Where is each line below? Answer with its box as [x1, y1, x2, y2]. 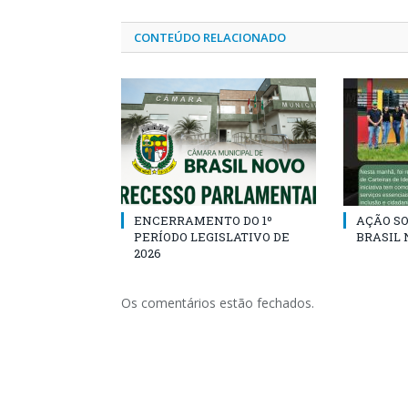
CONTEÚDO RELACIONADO [134, 29, 286, 46]
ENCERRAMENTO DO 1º [134, 212, 272, 229]
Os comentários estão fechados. [121, 294, 314, 311]
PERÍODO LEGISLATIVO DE [134, 229, 290, 245]
